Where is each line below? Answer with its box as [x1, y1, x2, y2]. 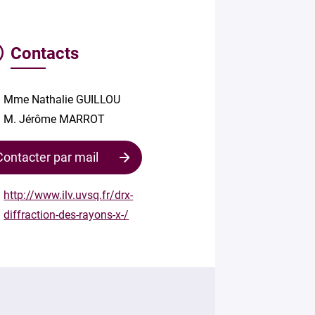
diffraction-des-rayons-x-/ [4, 208, 129, 221]
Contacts [11, 44, 79, 63]
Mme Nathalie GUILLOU [4, 93, 121, 106]
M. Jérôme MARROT [4, 112, 105, 126]
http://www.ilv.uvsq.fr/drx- [4, 188, 134, 202]
